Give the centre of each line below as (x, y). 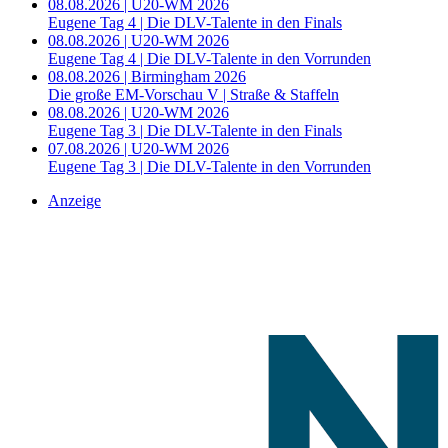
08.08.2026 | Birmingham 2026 (147, 77)
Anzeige (74, 201)
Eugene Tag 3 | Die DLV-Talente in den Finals (195, 131)
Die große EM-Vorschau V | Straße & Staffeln (193, 95)
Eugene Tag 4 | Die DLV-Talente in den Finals (195, 23)
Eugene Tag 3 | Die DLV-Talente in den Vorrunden (209, 167)
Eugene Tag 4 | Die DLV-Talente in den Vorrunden (209, 59)
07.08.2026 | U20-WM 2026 (138, 149)
